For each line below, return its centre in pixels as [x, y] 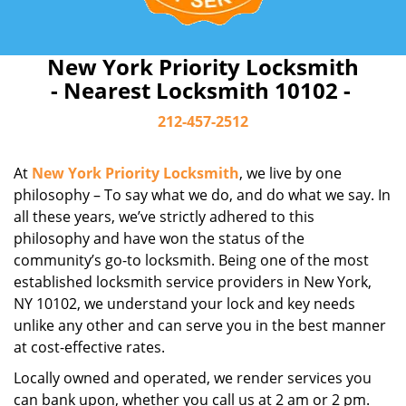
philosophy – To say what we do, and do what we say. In [202, 195]
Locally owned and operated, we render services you [193, 378]
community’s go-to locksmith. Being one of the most [191, 260]
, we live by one [290, 173]
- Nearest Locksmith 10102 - [203, 90]
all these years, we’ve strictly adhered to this [164, 217]
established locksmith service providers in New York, [193, 282]
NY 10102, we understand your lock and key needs [184, 304]
